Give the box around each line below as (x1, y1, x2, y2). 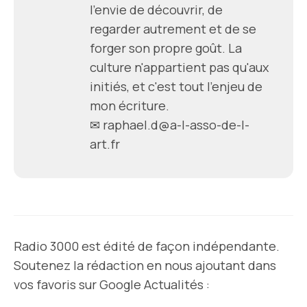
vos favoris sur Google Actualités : (14, 275, 210, 293)
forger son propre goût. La (90, 39, 242, 56)
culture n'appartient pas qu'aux (90, 58, 269, 75)
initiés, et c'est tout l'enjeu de (90, 77, 262, 95)
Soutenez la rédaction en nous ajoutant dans (14, 256, 276, 273)
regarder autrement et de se (90, 20, 256, 37)
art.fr (90, 135, 120, 152)
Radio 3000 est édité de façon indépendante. (14, 237, 280, 254)
